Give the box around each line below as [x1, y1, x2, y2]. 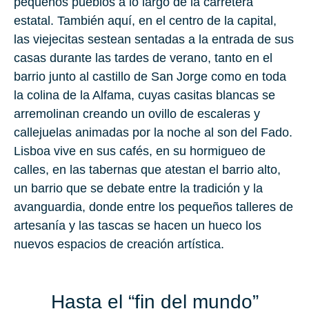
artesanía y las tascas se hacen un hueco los [14, 219, 261, 233]
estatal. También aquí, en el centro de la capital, [14, 14, 277, 28]
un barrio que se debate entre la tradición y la [14, 181, 263, 196]
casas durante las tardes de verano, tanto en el [14, 51, 272, 66]
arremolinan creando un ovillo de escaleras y [14, 107, 260, 121]
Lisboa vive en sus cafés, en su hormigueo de [14, 144, 266, 159]
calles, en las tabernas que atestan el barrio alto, [14, 163, 281, 177]
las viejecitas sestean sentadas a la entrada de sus [14, 32, 294, 47]
